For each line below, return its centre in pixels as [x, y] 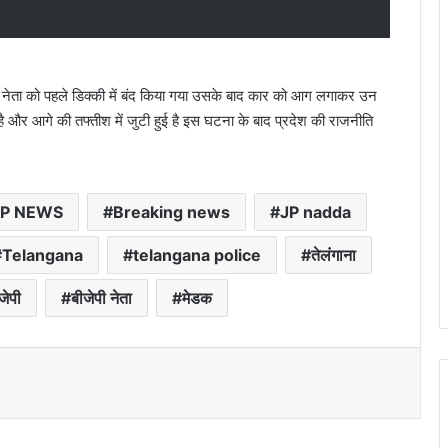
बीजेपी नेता [101, 298]
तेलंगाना [333, 255]
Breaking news [171, 212]
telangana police [197, 255]
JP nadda [315, 212]
